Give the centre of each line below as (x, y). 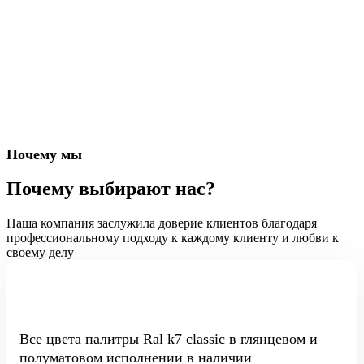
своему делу (40, 252)
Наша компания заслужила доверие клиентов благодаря (162, 223)
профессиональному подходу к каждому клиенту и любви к (173, 237)
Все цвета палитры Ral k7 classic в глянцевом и (169, 338)
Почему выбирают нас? (111, 188)
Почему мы (44, 155)
